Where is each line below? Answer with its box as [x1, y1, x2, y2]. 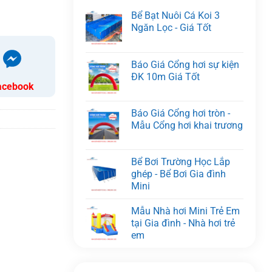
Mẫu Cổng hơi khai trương [131, 119, 243, 131]
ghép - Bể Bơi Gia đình [131, 168, 226, 180]
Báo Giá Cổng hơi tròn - [131, 107, 230, 119]
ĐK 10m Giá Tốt [131, 70, 200, 83]
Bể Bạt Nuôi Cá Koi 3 [131, 9, 220, 21]
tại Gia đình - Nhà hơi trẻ [131, 217, 235, 229]
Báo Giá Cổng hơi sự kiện [131, 58, 239, 70]
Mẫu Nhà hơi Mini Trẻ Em [131, 205, 240, 217]
